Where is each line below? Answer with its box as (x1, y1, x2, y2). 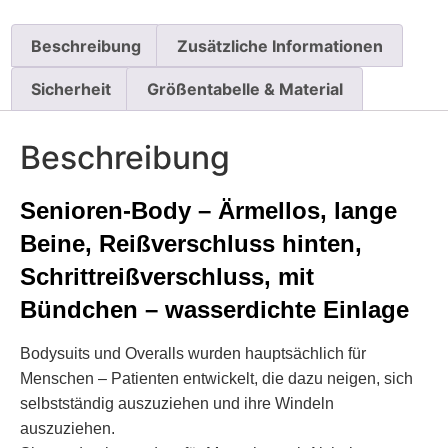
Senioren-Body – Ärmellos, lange (20, 196, 397, 224)
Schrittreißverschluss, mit (20, 262, 314, 290)
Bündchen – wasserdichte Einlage (20, 295, 416, 323)
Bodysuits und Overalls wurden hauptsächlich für (20, 344, 366, 362)
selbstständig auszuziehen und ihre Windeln (20, 394, 334, 412)
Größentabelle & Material (146, 79, 343, 100)
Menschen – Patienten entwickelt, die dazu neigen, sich (20, 369, 413, 387)
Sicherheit (31, 79, 112, 100)
